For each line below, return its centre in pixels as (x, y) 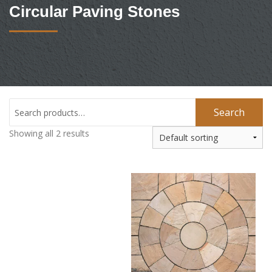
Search (229, 113)
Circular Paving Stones (94, 12)
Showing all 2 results (49, 134)
